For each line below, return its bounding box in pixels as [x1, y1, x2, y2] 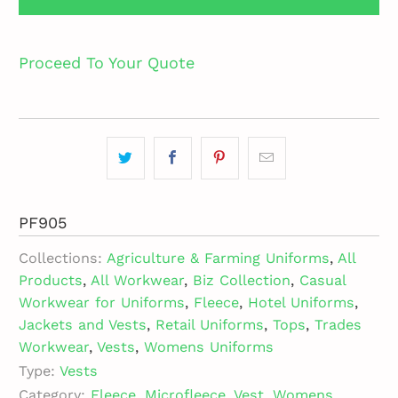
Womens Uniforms [144, 338, 275, 356]
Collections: [19, 250, 103, 267]
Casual [299, 272, 346, 290]
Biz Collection [193, 272, 291, 290]
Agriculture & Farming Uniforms [107, 250, 330, 267]
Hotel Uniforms [248, 294, 355, 312]
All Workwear [91, 272, 185, 290]
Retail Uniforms [155, 316, 265, 334]
